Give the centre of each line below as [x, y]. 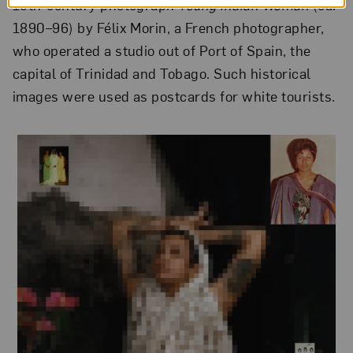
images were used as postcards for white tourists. [174, 95]
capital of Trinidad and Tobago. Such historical [162, 72]
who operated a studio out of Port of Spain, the [162, 50]
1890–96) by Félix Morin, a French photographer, [168, 27]
